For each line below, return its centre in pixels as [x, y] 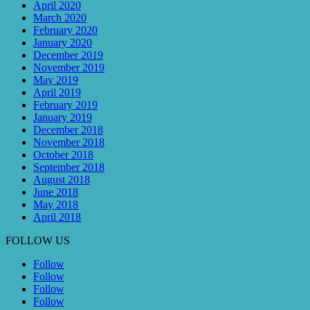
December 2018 [68, 130]
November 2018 [69, 143]
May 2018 [56, 205]
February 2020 [65, 30]
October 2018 [63, 155]
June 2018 [56, 192]
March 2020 [60, 18]
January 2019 [63, 118]
